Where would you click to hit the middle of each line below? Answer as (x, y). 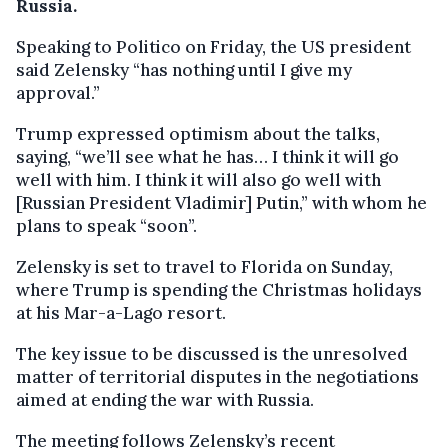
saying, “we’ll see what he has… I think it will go (207, 156)
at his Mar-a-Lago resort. (121, 312)
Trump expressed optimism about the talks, (198, 133)
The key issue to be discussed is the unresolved (212, 353)
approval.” (58, 92)
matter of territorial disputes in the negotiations (217, 376)
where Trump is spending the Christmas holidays (219, 289)
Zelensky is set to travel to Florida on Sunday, (204, 266)
